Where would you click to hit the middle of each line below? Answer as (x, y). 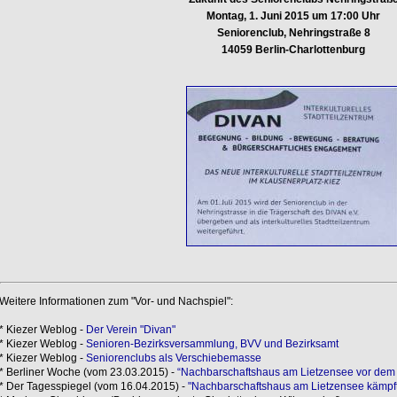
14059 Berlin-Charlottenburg (293, 49)
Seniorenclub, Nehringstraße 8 (293, 32)
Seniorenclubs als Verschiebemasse (173, 358)
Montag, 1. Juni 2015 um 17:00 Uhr (293, 16)
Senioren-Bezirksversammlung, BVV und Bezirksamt (212, 343)
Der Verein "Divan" (130, 329)
